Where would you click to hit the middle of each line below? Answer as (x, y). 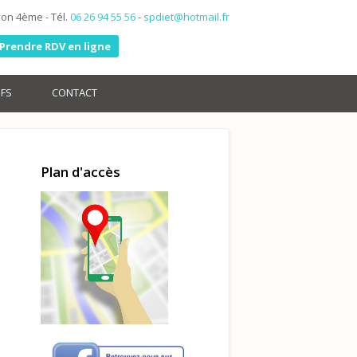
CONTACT (75, 92)
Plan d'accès (80, 172)
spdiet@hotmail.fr (186, 17)
